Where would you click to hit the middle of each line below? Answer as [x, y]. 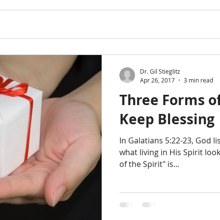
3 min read [198, 80]
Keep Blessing [167, 119]
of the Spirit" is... [149, 164]
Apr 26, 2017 [157, 80]
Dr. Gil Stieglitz [160, 71]
